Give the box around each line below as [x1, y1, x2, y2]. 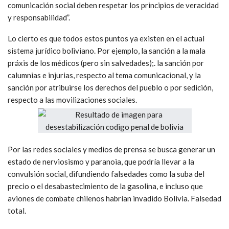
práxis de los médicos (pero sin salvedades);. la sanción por [8, 58, 204, 67]
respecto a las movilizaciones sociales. [8, 95, 137, 104]
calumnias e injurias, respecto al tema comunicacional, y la [8, 70, 201, 80]
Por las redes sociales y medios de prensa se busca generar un [8, 144, 215, 154]
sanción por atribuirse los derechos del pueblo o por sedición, [8, 82, 213, 92]
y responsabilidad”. [8, 12, 70, 22]
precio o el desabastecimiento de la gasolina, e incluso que [8, 181, 203, 191]
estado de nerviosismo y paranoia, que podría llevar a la [8, 156, 194, 166]
